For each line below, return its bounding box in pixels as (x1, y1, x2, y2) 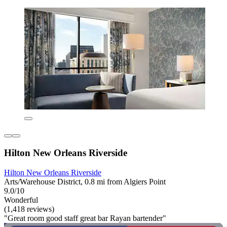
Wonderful (4, 195, 38, 204)
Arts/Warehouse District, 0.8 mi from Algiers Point (4, 177, 166, 186)
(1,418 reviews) (4, 204, 54, 213)
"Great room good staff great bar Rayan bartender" (4, 213, 166, 222)
